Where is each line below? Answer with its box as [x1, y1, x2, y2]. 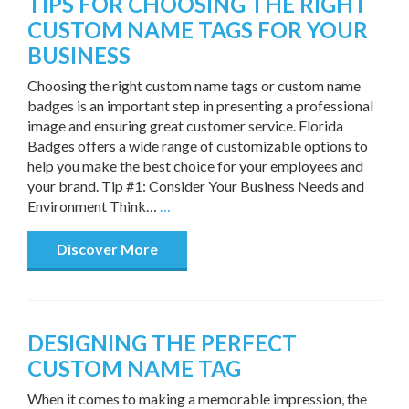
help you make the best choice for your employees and [27, 156, 363, 174]
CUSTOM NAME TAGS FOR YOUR [27, 16, 368, 43]
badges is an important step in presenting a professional [27, 96, 373, 114]
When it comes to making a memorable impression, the [27, 389, 367, 407]
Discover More [57, 240, 158, 258]
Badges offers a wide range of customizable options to [27, 136, 368, 154]
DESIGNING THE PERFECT [27, 329, 297, 356]
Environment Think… [27, 196, 160, 215]
